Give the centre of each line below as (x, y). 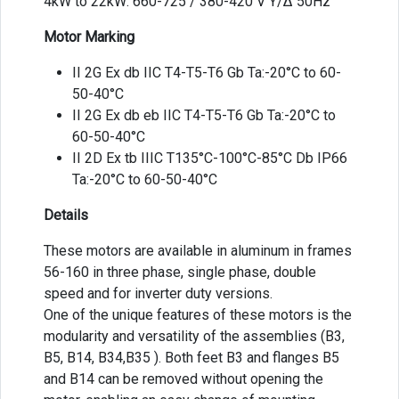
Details (66, 215)
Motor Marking (91, 37)
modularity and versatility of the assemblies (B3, (194, 336)
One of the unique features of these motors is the (198, 314)
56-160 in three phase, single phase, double (180, 272)
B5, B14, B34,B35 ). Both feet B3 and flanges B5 (191, 357)
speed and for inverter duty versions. (158, 293)
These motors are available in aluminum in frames (198, 250)
